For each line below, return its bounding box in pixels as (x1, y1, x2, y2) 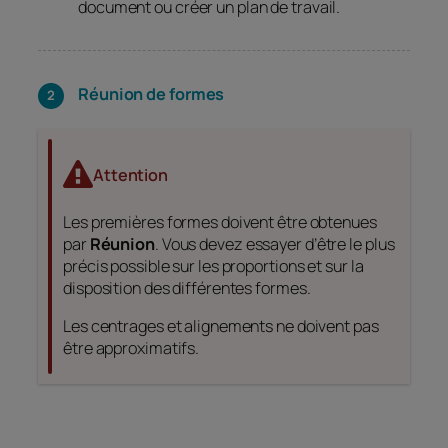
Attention (92, 163, 169, 186)
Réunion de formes (78, 82, 225, 105)
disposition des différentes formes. (63, 276, 311, 299)
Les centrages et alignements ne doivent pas (63, 315, 379, 338)
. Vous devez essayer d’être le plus (154, 232, 395, 255)
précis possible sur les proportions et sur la (63, 254, 364, 277)
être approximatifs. (63, 337, 200, 360)
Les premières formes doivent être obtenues (63, 210, 377, 233)
